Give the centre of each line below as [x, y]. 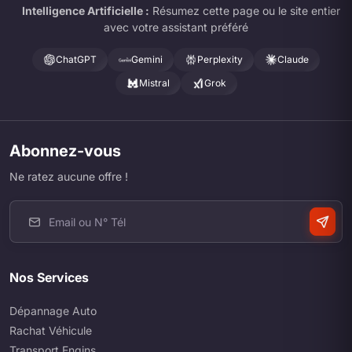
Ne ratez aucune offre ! [69, 177]
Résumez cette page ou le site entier [244, 11]
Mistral [154, 83]
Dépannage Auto [53, 311]
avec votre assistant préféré [176, 27]
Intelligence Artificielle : [85, 11]
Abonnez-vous [65, 151]
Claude [293, 60]
